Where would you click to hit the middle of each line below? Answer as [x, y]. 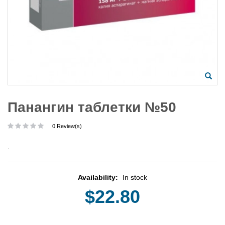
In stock [135, 177]
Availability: [99, 177]
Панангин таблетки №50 [92, 107]
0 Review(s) [67, 126]
